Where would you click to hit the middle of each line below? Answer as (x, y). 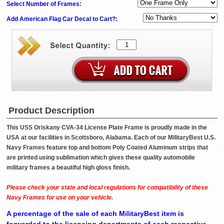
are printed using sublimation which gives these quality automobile (101, 158)
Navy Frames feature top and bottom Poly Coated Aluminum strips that (107, 148)
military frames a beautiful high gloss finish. (68, 168)
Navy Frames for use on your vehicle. (60, 198)
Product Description (51, 111)
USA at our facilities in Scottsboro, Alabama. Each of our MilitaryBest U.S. (111, 138)
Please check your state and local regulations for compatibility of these (107, 188)
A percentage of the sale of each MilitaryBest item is (95, 214)
